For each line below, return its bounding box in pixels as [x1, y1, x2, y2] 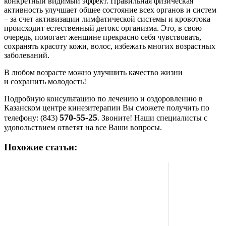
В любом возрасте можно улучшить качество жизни [4, 68, 183, 77]
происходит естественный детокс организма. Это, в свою [4, 24, 202, 33]
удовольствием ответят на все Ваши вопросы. [4, 123, 162, 132]
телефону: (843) [4, 114, 60, 123]
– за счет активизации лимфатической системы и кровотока [4, 15, 210, 24]
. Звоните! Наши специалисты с [97, 114, 207, 123]
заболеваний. [4, 51, 49, 60]
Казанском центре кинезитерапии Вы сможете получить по [4, 103, 209, 112]
